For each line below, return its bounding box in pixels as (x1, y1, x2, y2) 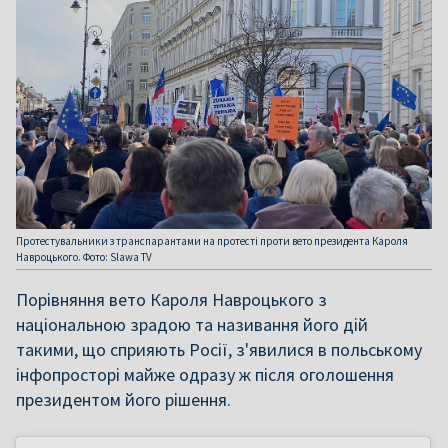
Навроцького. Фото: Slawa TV (16, 250, 152, 265)
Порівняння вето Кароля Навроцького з (16, 288, 327, 312)
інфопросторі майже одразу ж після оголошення (16, 363, 394, 387)
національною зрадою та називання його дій (16, 313, 368, 337)
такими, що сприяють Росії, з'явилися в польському (16, 338, 422, 362)
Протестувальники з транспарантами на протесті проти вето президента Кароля (16, 234, 408, 249)
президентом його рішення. (16, 388, 231, 412)
